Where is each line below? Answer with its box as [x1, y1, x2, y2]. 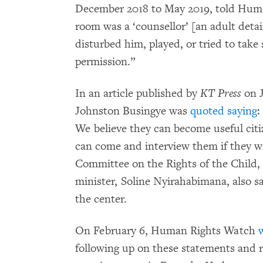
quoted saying [190, 104, 257, 118]
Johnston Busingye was [75, 104, 190, 118]
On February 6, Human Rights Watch [75, 224, 258, 238]
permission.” [75, 55, 135, 69]
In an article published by [75, 86, 200, 100]
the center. [75, 192, 127, 206]
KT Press [200, 86, 241, 100]
